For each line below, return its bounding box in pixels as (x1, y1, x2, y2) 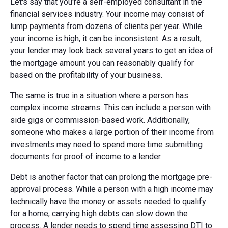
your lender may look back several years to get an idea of (10, 45, 213, 55)
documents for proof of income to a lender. (10, 151, 162, 161)
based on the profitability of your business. (10, 70, 162, 80)
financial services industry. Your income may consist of (10, 9, 204, 19)
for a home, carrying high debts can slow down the (10, 208, 188, 218)
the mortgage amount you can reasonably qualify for (10, 58, 194, 68)
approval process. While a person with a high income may (10, 184, 213, 194)
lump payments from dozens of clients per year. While (10, 21, 202, 31)
